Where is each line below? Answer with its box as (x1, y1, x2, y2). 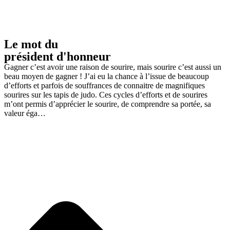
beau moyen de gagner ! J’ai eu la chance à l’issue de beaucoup (4, 72, 209, 81)
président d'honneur (4, 50, 111, 63)
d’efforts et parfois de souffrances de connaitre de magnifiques (4, 81, 205, 90)
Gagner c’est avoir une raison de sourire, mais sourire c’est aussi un (4, 63, 221, 71)
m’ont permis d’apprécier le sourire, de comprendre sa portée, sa (4, 100, 211, 108)
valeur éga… (4, 109, 46, 118)
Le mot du (4, 37, 58, 51)
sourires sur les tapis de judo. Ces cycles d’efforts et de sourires (4, 90, 207, 99)
